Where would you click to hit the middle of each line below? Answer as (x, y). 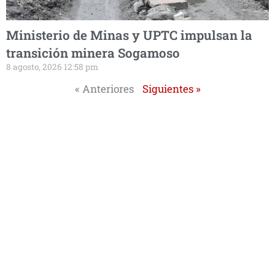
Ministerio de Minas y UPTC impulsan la (129, 35)
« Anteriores (104, 89)
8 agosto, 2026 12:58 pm (52, 67)
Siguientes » (171, 89)
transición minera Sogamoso (93, 53)
